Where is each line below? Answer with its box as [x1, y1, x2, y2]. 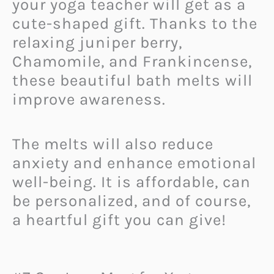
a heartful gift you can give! [12, 210, 226, 229]
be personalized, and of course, [12, 191, 251, 210]
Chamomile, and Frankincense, [12, 52, 252, 72]
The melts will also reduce [12, 134, 213, 154]
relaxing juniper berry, [12, 33, 182, 53]
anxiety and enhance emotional [12, 153, 256, 172]
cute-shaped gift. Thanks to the [12, 14, 257, 34]
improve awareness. [12, 90, 170, 109]
